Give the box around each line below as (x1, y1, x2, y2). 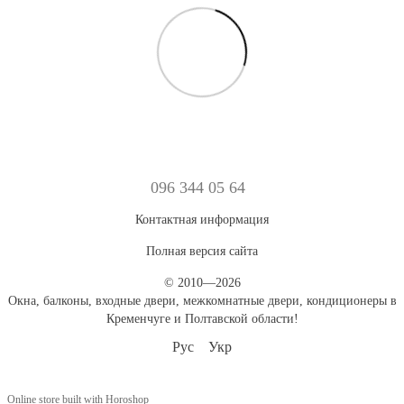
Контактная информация (135, 213, 269, 227)
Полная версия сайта (146, 244, 258, 259)
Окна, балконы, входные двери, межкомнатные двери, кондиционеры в (7, 294, 397, 308)
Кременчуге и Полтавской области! (106, 312, 298, 326)
